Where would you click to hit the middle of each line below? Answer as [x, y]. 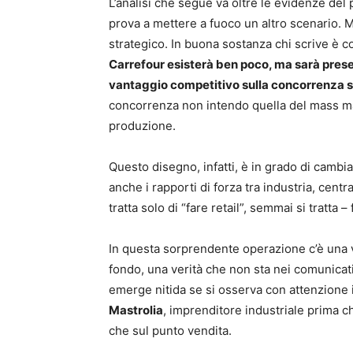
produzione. [142, 125]
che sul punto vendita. [170, 330]
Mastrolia [136, 310]
